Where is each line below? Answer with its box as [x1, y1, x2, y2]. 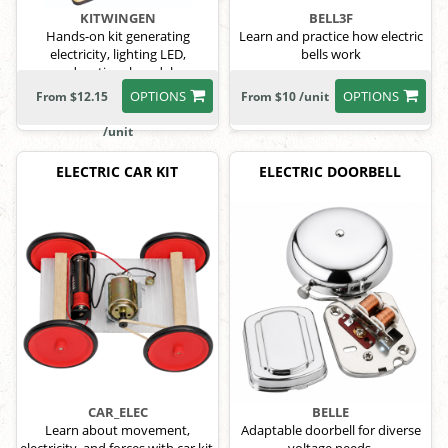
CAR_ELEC [87, 403, 148, 422]
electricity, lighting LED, [49, 45, 186, 64]
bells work [300, 45, 361, 64]
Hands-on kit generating [45, 27, 190, 46]
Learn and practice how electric [238, 27, 423, 46]
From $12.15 [36, 88, 108, 106]
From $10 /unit [241, 88, 329, 106]
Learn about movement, [45, 421, 190, 440]
